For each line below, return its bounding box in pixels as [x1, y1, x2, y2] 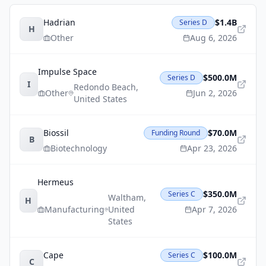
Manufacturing [44, 204, 104, 215]
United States [73, 93, 127, 104]
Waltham [108, 192, 144, 203]
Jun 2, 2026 [193, 87, 237, 99]
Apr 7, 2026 [192, 204, 237, 215]
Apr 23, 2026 [187, 142, 237, 154]
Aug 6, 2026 [190, 32, 237, 43]
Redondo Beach [73, 81, 136, 93]
